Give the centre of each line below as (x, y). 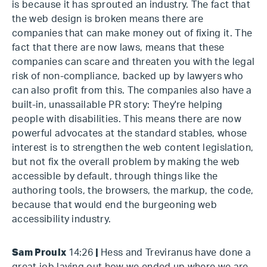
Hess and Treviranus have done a (176, 253)
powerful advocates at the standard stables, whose (130, 133)
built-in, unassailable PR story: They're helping (117, 105)
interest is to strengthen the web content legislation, (133, 148)
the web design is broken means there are (108, 19)
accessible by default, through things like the (115, 176)
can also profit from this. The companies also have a (132, 91)
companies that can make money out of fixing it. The (132, 33)
